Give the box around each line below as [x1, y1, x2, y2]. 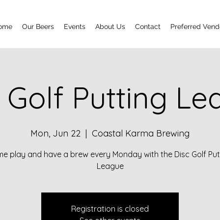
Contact [135, 23, 161, 30]
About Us [95, 23, 125, 30]
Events [64, 23, 85, 30]
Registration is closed [71, 204, 149, 214]
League [96, 161, 124, 171]
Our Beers [22, 23, 54, 30]
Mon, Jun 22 [30, 128, 81, 139]
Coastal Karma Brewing [92, 128, 190, 139]
